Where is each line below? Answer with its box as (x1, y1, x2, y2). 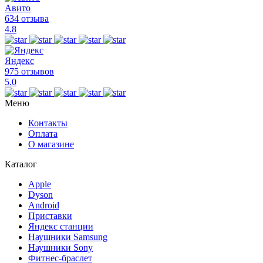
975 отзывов (5, 66, 54, 76)
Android (28, 200, 59, 210)
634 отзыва (5, 13, 49, 23)
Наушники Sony (28, 242, 93, 252)
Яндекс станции (28, 221, 93, 231)
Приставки (28, 210, 72, 221)
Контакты (28, 117, 68, 128)
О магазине (28, 139, 74, 149)
